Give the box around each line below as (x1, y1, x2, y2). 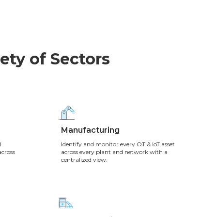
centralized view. (61, 155, 108, 163)
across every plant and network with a (61, 148, 168, 155)
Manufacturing (61, 125, 120, 135)
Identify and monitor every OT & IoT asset (61, 140, 175, 148)
